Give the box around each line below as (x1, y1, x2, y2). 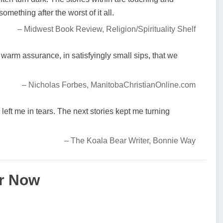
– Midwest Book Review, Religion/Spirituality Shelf (17, 24, 196, 33)
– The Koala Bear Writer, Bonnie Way (64, 136, 196, 145)
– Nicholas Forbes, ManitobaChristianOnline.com (22, 80, 196, 89)
